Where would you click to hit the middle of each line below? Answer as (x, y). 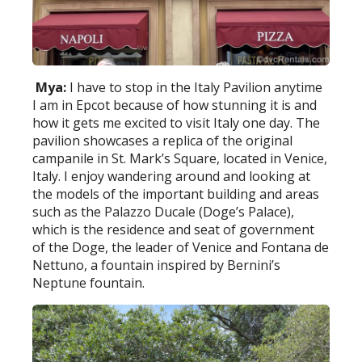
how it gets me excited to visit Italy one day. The (177, 122)
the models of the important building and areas (176, 194)
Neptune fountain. (89, 282)
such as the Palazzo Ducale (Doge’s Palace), (164, 211)
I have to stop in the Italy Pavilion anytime (196, 87)
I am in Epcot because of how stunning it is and (175, 105)
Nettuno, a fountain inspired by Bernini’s (157, 265)
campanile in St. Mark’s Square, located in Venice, (180, 158)
